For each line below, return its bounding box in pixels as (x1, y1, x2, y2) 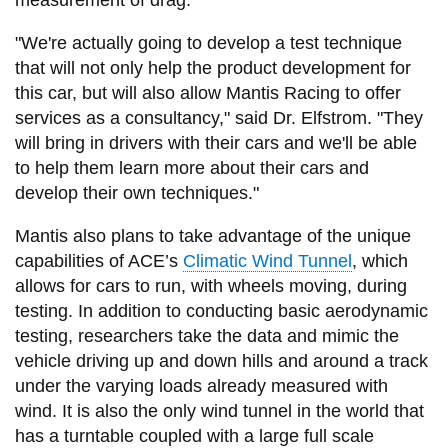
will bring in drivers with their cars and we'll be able (14, 132, 417, 153)
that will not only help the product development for (14, 57, 411, 78)
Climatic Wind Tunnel (182, 250, 352, 271)
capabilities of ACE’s (14, 250, 183, 271)
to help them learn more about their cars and (14, 157, 369, 178)
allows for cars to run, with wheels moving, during (14, 275, 407, 296)
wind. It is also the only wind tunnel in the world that (14, 400, 424, 421)
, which (351, 250, 408, 271)
